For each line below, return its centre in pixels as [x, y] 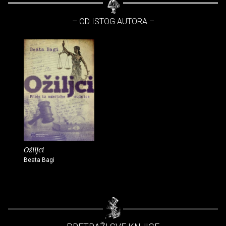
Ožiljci [34, 150]
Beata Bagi [39, 160]
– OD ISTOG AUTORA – [113, 22]
